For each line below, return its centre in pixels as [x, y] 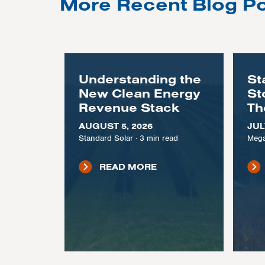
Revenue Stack [129, 107]
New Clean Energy [139, 93]
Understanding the [140, 79]
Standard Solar [106, 138]
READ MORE [128, 167]
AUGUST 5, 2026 [115, 126]
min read [162, 138]
